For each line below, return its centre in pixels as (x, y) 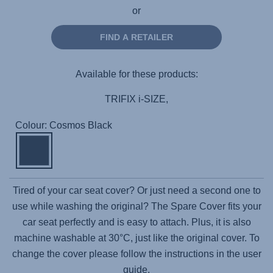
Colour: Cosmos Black (64, 125)
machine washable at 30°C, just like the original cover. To (136, 238)
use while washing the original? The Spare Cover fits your (136, 206)
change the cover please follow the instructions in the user (136, 254)
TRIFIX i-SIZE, (136, 99)
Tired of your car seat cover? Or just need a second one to (136, 190)
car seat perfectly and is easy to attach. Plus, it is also (136, 222)
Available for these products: (136, 74)
